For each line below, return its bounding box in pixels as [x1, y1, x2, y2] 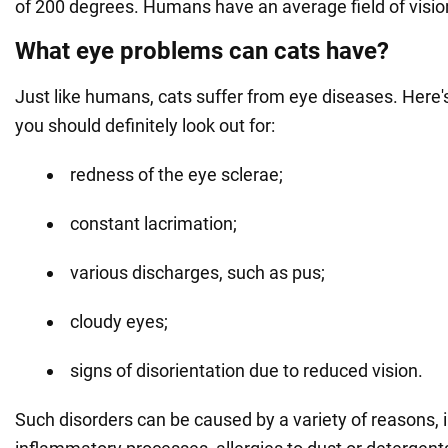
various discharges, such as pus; [70, 261, 325, 283]
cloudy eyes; [70, 310, 168, 332]
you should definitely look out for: [15, 114, 275, 136]
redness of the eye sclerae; [70, 163, 283, 185]
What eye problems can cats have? [15, 36, 389, 65]
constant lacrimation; [70, 212, 237, 234]
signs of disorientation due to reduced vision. [70, 359, 423, 381]
